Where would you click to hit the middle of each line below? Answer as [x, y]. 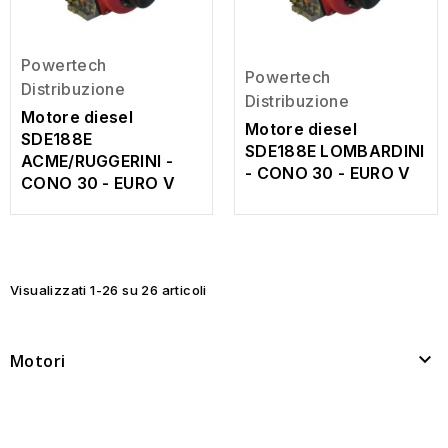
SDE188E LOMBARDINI [335, 150]
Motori [38, 361]
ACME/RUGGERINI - [97, 161]
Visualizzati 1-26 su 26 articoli [108, 290]
